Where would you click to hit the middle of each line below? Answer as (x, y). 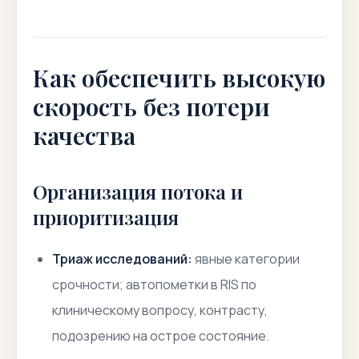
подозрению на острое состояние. (161, 336)
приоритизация (106, 217)
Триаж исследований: (122, 259)
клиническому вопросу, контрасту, (160, 310)
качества (84, 135)
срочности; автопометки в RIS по (154, 284)
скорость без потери (151, 107)
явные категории (246, 259)
